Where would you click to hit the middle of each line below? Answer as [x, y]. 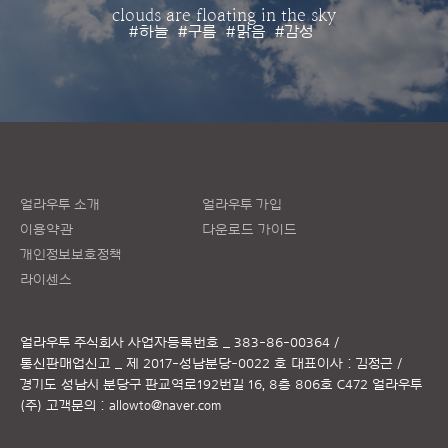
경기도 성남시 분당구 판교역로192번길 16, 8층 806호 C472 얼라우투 [221, 385]
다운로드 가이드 [249, 230]
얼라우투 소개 [60, 205]
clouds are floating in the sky [224, 16]
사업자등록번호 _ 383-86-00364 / [233, 343]
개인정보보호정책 [71, 255]
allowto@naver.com [165, 406]
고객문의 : [77, 406]
